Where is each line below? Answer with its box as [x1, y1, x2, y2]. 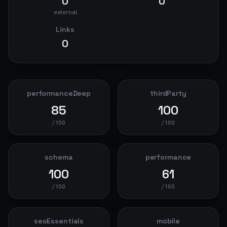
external [53, 8, 77, 16]
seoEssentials [33, 216, 84, 225]
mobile [156, 216, 180, 225]
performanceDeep [27, 89, 91, 98]
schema [45, 153, 73, 162]
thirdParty [150, 89, 186, 98]
